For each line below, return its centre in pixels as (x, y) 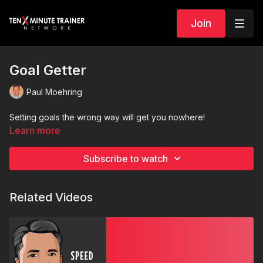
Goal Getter (48, 70)
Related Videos (51, 197)
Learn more (35, 130)
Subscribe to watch (126, 159)
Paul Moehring (54, 92)
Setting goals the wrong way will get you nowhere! (107, 117)
